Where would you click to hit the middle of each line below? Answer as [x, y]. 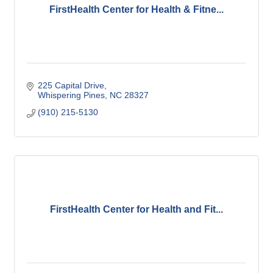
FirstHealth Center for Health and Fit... [136, 210]
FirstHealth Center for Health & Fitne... [136, 10]
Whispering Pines [71, 95]
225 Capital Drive [71, 86]
